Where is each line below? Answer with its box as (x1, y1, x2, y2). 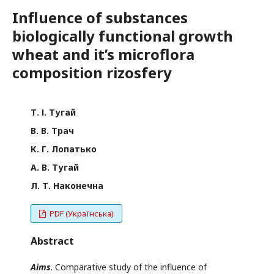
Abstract (31, 234, 74, 248)
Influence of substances (12, 7, 188, 28)
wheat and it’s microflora (12, 44, 194, 65)
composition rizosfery (12, 62, 172, 83)
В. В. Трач (31, 125, 74, 137)
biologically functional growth (12, 26, 233, 46)
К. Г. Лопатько (31, 143, 97, 155)
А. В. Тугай (31, 161, 79, 174)
